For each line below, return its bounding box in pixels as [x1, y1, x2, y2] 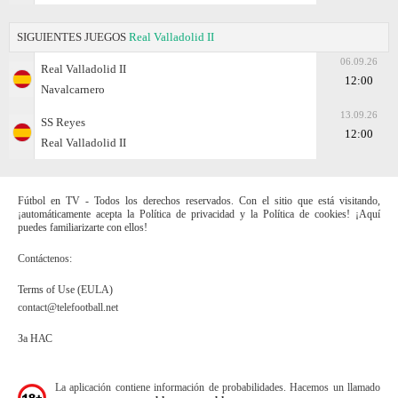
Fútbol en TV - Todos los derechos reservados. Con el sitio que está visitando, [18, 194, 380, 207]
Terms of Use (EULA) [18, 283, 113, 296]
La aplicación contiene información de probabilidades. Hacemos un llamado [55, 380, 380, 394]
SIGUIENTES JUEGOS [17, 29, 129, 44]
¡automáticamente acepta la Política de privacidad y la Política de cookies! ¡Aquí [18, 207, 380, 220]
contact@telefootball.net [18, 300, 118, 314]
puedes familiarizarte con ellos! [18, 220, 147, 234]
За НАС [18, 331, 52, 345]
